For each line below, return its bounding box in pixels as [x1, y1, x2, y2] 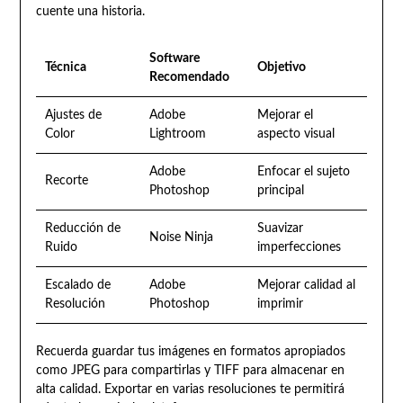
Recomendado [148, 71, 229, 85]
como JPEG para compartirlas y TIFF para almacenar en [35, 364, 345, 378]
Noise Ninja [148, 231, 213, 245]
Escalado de [44, 279, 111, 292]
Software [148, 52, 200, 66]
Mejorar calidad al [256, 279, 355, 292]
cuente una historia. [35, 5, 145, 19]
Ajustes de [44, 109, 102, 122]
